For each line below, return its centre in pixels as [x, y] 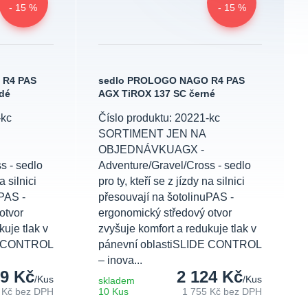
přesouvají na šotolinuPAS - [166, 197]
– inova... [121, 261]
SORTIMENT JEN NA [152, 134]
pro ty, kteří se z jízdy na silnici [172, 181]
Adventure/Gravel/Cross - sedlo [175, 166]
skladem [117, 281]
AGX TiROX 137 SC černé [157, 94]
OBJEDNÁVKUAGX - [152, 150]
